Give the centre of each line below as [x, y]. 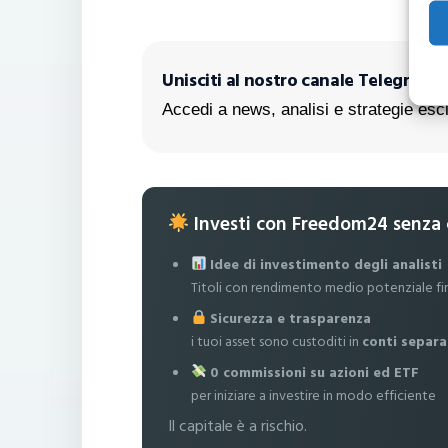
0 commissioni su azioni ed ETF [315, 372]
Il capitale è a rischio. [237, 425]
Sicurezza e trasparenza [291, 318]
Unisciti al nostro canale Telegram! [302, 81]
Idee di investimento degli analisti [326, 264]
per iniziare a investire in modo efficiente [314, 395]
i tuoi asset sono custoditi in [277, 341]
